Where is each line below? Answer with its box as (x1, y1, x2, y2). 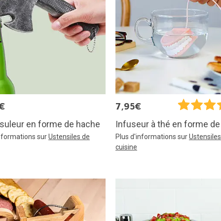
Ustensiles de (48, 132, 90, 141)
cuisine (115, 143, 137, 151)
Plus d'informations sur (115, 133, 189, 141)
